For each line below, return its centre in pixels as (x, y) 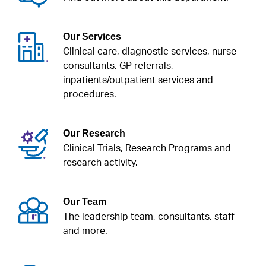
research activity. (100, 162)
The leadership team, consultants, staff (149, 216)
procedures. (90, 94)
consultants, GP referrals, (118, 66)
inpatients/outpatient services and (138, 80)
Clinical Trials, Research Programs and (147, 148)
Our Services (92, 36)
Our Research (94, 133)
